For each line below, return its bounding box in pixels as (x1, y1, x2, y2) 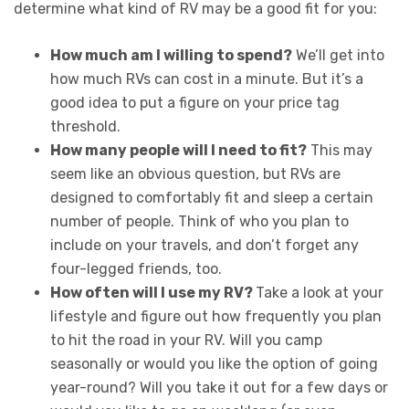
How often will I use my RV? (50, 283, 256, 301)
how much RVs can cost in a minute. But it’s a (50, 69, 363, 88)
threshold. (50, 117, 121, 135)
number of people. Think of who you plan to (50, 212, 349, 230)
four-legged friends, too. (50, 259, 222, 278)
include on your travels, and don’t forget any (50, 236, 359, 254)
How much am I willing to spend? (50, 46, 292, 64)
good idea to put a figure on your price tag (50, 93, 340, 111)
